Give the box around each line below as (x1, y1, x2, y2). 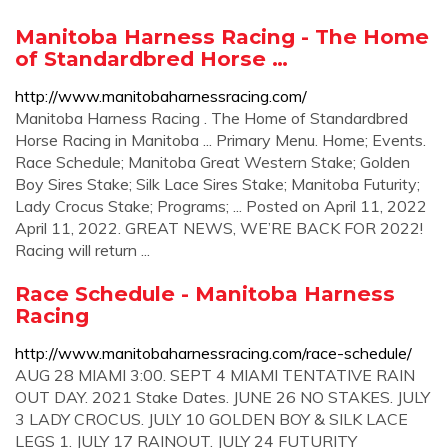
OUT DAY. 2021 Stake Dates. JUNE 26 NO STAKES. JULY (15, 387, 430, 407)
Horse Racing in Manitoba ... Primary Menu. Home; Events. (15, 130, 426, 150)
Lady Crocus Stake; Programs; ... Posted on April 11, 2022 (15, 196, 427, 216)
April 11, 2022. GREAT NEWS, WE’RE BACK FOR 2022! (15, 218, 423, 238)
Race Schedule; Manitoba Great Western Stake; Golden (15, 152, 410, 172)
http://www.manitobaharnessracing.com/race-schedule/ (15, 343, 412, 363)
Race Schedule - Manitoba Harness (15, 281, 395, 306)
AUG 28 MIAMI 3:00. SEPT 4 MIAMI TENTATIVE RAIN (15, 365, 415, 385)
